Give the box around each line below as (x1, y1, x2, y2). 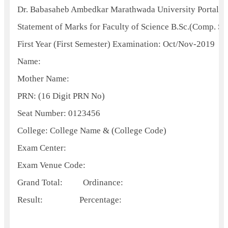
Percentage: (79, 195, 122, 205)
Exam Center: (17, 143, 68, 153)
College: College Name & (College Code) (17, 126, 166, 135)
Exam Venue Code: (17, 160, 85, 170)
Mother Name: (17, 74, 69, 83)
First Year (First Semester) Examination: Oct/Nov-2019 (17, 39, 215, 49)
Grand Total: (17, 178, 65, 187)
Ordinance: (82, 178, 123, 187)
